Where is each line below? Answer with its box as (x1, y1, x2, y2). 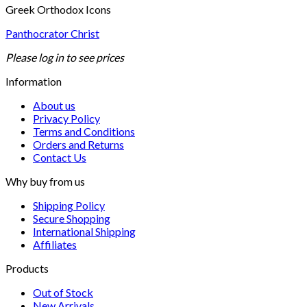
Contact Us (33, 151, 86, 164)
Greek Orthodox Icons (5, 3, 111, 16)
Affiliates (33, 238, 77, 251)
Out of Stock (33, 286, 93, 299)
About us (33, 99, 75, 112)
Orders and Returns (33, 138, 124, 151)
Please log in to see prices (5, 51, 124, 64)
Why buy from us (5, 175, 85, 188)
